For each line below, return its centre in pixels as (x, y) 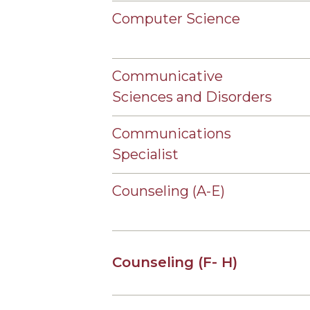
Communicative (167, 76)
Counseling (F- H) (175, 262)
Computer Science (176, 19)
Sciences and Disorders (192, 97)
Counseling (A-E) (170, 191)
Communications (172, 134)
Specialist (145, 154)
